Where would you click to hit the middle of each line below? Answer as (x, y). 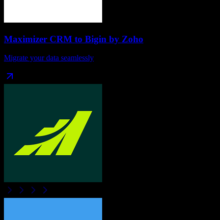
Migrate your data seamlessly (49, 58)
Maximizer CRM (38, 39)
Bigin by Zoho (114, 39)
